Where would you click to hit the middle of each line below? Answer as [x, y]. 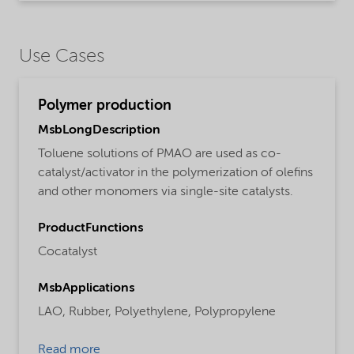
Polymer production [105, 106]
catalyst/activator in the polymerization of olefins [175, 173]
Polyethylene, [153, 313]
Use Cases [62, 57]
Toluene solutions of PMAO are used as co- [160, 154]
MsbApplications [86, 289]
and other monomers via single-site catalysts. [166, 192]
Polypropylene [235, 313]
